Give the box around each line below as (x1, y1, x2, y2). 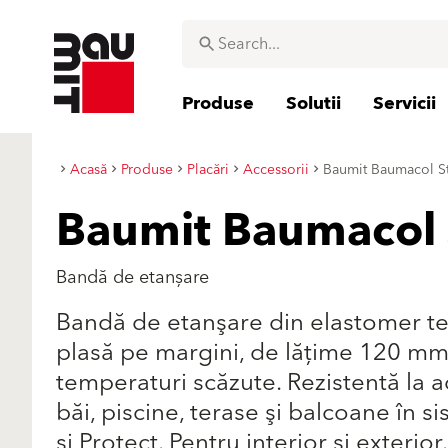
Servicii (373, 88, 436, 119)
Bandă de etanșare (56, 262, 209, 293)
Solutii (286, 88, 341, 119)
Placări (187, 157, 229, 182)
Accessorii (243, 157, 309, 182)
